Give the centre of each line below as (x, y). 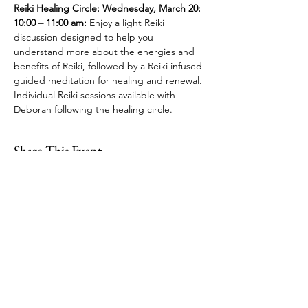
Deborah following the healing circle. (93, 109)
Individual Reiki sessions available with (96, 95)
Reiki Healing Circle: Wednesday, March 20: (109, 8)
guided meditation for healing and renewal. (109, 80)
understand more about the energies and (106, 52)
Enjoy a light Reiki (127, 23)
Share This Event (58, 151)
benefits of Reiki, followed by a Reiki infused (109, 66)
